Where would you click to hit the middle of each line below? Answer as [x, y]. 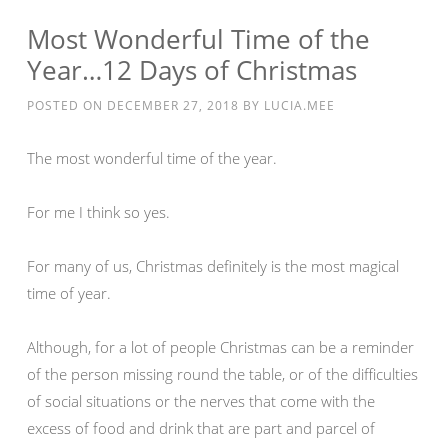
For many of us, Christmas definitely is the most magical [213, 266]
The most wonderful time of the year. [152, 158]
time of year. [69, 293]
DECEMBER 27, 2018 [173, 105]
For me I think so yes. [98, 212]
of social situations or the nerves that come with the [201, 401]
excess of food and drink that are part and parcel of [201, 428]
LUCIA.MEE [299, 105]
